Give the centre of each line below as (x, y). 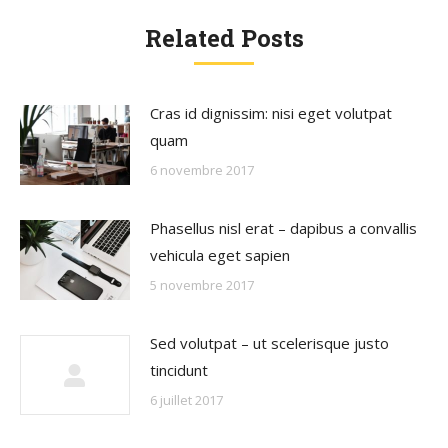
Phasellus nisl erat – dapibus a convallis (283, 227)
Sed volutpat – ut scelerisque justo (269, 342)
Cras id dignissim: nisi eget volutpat (271, 113)
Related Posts (224, 38)
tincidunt (179, 369)
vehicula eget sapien (220, 254)
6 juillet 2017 (186, 399)
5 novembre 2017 (202, 284)
